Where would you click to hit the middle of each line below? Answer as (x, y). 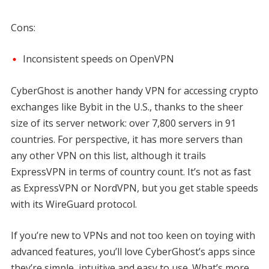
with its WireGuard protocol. (75, 204)
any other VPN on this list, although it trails (108, 156)
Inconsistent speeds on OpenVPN (98, 59)
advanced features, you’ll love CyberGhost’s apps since (133, 252)
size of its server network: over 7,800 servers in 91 (123, 123)
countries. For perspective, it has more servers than (126, 140)
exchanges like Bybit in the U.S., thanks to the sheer (127, 107)
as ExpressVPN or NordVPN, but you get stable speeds (134, 188)
